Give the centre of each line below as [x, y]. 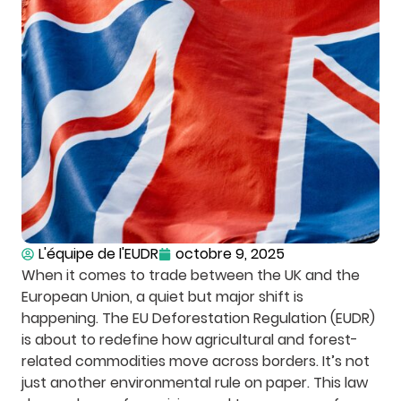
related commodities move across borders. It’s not [196, 361]
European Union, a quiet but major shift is [162, 297]
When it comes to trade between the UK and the [191, 275]
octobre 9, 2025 [230, 254]
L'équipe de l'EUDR [98, 254]
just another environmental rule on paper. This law [195, 383]
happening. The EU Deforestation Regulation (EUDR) [198, 318]
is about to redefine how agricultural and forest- [190, 340]
